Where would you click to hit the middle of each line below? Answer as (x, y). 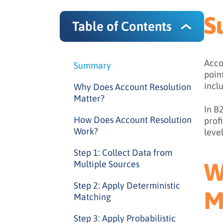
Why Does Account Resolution (132, 87)
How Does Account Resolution (133, 120)
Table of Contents (122, 26)
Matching (92, 197)
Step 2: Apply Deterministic (127, 185)
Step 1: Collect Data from (123, 153)
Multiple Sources (107, 164)
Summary (92, 65)
